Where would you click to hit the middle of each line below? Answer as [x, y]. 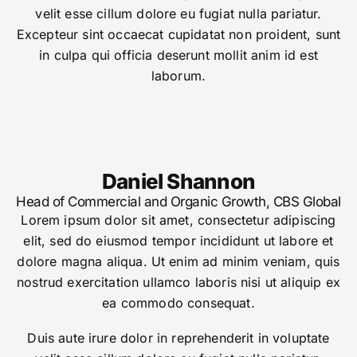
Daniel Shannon [178, 182]
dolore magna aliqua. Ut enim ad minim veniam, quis [178, 262]
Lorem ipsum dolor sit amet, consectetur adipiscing [178, 220]
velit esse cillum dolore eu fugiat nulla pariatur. [178, 14]
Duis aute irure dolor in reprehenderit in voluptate [178, 338]
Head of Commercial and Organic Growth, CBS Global [178, 202]
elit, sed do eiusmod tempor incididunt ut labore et [178, 241]
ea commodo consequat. [178, 303]
